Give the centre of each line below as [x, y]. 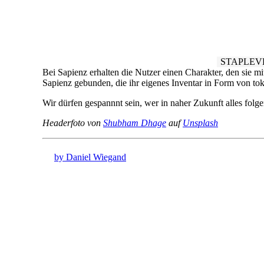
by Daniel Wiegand [90, 157]
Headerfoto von [73, 123]
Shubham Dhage [135, 123]
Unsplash [200, 123]
